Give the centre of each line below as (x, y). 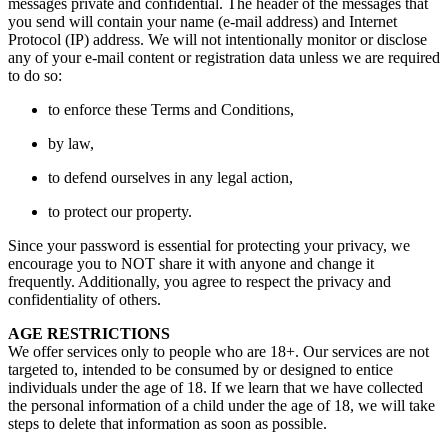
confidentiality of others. (84, 300)
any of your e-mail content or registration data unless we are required (224, 58)
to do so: (35, 76)
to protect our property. (120, 212)
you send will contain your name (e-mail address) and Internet (202, 22)
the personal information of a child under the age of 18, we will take (221, 406)
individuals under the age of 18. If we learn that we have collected (215, 388)
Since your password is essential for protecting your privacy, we (209, 246)
